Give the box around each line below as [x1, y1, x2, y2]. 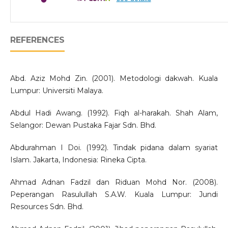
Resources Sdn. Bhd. [10, 202, 83, 212]
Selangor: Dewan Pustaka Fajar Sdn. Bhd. [10, 121, 156, 130]
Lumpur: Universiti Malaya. [10, 86, 103, 96]
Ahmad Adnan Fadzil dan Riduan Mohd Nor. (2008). [10, 178, 218, 187]
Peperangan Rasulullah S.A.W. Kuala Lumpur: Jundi [10, 190, 218, 199]
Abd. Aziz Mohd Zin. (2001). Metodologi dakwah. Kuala [10, 74, 218, 83]
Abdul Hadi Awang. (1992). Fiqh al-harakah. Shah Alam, [10, 108, 218, 118]
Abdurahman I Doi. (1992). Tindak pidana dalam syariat [10, 143, 218, 153]
